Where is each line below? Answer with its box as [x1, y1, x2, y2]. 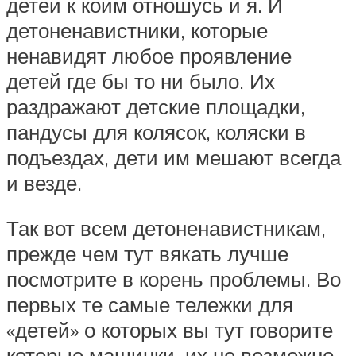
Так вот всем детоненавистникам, [6, 215, 326, 242]
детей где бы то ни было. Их [6, 68, 275, 94]
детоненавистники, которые [6, 17, 268, 43]
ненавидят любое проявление [6, 42, 292, 68]
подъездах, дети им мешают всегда [6, 144, 341, 170]
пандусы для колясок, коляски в [6, 118, 306, 145]
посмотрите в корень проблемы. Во [6, 266, 341, 292]
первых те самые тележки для [6, 292, 293, 318]
